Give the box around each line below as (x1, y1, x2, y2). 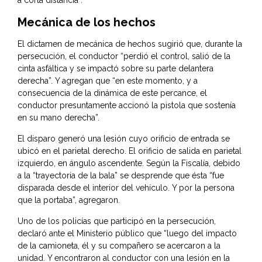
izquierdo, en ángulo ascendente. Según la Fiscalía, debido (18, 158, 240, 168)
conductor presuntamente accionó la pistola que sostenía (18, 101, 236, 111)
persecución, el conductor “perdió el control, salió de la (18, 51, 230, 61)
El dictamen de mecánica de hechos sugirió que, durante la (18, 39, 242, 49)
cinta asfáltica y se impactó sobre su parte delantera (18, 64, 213, 74)
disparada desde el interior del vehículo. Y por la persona (18, 183, 235, 193)
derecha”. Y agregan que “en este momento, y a (18, 76, 198, 86)
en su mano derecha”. (18, 113, 99, 123)
